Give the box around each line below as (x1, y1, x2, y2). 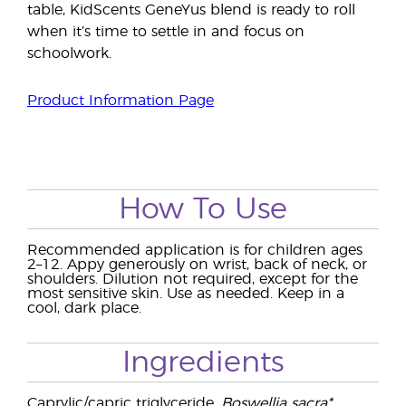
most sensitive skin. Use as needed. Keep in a (27, 286, 344, 301)
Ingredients (122, 348, 284, 377)
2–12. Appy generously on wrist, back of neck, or (27, 257, 367, 272)
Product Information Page (27, 93, 214, 108)
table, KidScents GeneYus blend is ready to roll (27, 3, 355, 17)
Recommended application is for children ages (27, 243, 362, 257)
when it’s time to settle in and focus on (27, 24, 304, 39)
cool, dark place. (27, 301, 141, 315)
